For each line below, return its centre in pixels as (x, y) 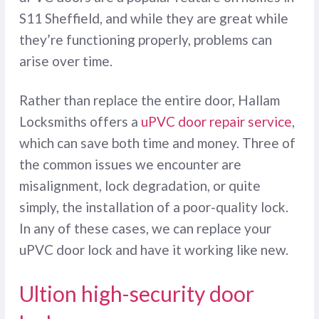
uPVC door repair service (216, 122)
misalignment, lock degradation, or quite (140, 186)
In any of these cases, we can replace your (145, 229)
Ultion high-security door (136, 294)
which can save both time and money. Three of (157, 143)
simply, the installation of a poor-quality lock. (153, 207)
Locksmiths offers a (80, 122)
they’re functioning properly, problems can (145, 40)
